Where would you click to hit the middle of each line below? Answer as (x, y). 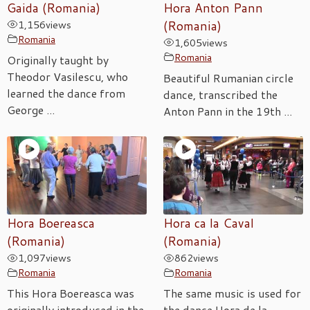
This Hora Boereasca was (71, 293)
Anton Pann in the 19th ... (228, 111)
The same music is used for (232, 293)
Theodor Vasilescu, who (67, 76)
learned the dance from (66, 93)
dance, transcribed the (220, 94)
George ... (31, 109)
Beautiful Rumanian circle (228, 77)
